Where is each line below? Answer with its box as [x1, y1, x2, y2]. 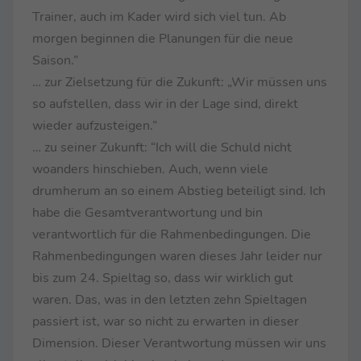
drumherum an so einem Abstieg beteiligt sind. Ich [32, 181, 326, 200]
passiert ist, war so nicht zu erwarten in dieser [32, 312, 299, 330]
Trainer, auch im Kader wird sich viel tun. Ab [32, 7, 286, 26]
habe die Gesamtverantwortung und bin [32, 203, 263, 222]
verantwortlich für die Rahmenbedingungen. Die [32, 225, 311, 243]
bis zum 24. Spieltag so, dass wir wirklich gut [32, 268, 293, 287]
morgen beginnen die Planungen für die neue [32, 29, 293, 48]
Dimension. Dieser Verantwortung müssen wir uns [32, 334, 326, 352]
